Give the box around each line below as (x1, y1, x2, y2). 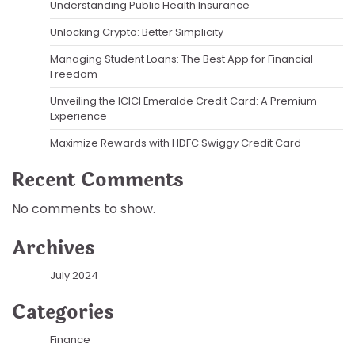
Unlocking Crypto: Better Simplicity (50, 25, 223, 40)
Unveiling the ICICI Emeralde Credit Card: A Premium (50, 94, 317, 109)
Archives (12, 234, 95, 264)
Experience (50, 109, 107, 124)
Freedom (50, 67, 97, 82)
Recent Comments (12, 166, 184, 196)
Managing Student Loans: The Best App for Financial (50, 52, 313, 67)
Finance (50, 332, 90, 348)
